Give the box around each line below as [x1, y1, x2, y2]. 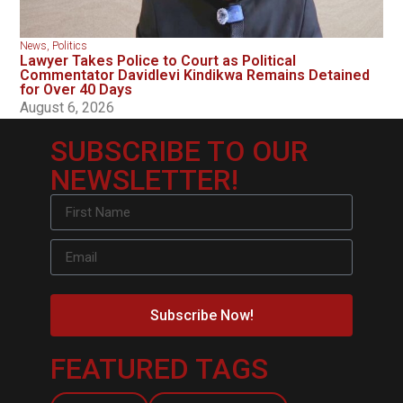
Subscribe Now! [149, 306, 254, 324]
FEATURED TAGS [49, 352, 268, 387]
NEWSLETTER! [49, 163, 238, 198]
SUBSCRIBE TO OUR [49, 134, 309, 169]
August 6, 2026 [20, 99, 115, 117]
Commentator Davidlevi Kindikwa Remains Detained [20, 67, 371, 85]
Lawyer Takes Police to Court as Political [20, 52, 297, 70]
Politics [52, 40, 88, 53]
